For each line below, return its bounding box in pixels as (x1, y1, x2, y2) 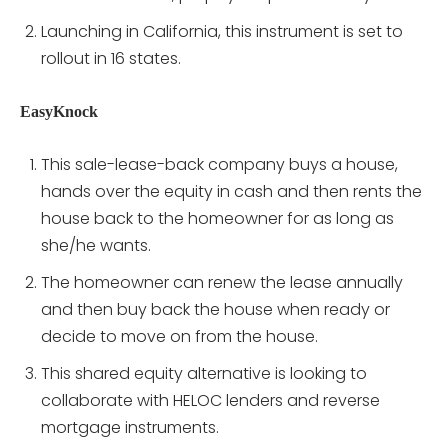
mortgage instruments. (41, 416, 219, 440)
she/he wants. (41, 234, 151, 258)
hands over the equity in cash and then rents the (41, 180, 422, 204)
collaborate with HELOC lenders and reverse (41, 389, 380, 413)
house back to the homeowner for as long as (41, 207, 394, 231)
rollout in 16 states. (41, 47, 181, 71)
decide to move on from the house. (41, 325, 318, 349)
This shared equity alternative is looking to (41, 362, 367, 386)
